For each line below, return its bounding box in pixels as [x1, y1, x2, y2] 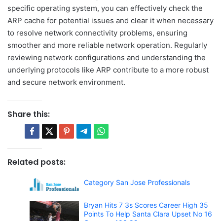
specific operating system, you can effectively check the [7, 3, 203, 13]
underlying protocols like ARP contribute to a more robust [7, 65, 209, 74]
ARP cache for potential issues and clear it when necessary [7, 15, 214, 25]
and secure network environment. [7, 77, 125, 87]
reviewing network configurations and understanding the [7, 52, 206, 62]
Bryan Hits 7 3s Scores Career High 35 [84, 201, 208, 210]
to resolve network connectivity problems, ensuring [7, 28, 187, 37]
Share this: [7, 108, 50, 120]
